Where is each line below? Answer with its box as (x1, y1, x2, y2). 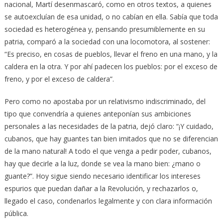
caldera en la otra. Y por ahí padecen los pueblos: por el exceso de (4, 61, 218, 71)
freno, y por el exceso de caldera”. (4, 74, 114, 84)
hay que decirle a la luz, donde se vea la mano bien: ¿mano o (4, 158, 201, 168)
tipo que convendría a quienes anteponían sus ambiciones (4, 109, 191, 118)
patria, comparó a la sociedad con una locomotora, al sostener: (4, 36, 210, 46)
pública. (4, 208, 28, 218)
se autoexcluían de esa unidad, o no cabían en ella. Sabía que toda (4, 11, 218, 21)
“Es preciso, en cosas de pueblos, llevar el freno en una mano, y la (4, 49, 218, 59)
